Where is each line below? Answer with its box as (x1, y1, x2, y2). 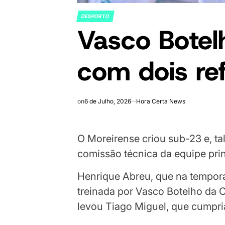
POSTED (77, 16, 102, 24)
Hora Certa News (136, 97, 186, 105)
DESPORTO (81, 13, 110, 19)
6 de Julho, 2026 (84, 97, 132, 105)
